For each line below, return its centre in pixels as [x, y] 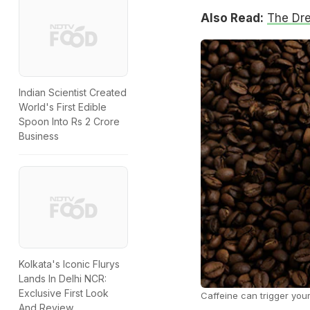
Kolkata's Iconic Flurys [69, 264]
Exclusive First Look [64, 293]
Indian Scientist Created [73, 93]
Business [39, 136]
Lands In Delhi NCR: [63, 278]
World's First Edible [63, 107]
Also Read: [232, 18]
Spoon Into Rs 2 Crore [69, 122]
